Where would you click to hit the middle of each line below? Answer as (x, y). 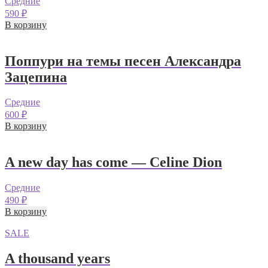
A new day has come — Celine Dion (113, 162)
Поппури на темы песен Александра (123, 61)
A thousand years (57, 259)
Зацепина (36, 77)
